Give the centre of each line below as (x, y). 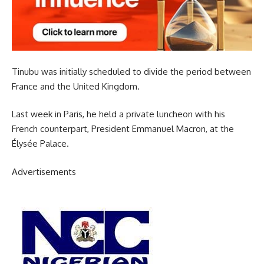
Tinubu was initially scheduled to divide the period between (131, 71)
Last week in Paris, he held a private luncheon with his (118, 114)
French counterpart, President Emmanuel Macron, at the (123, 129)
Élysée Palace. (40, 144)
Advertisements (44, 171)
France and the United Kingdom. (76, 86)
